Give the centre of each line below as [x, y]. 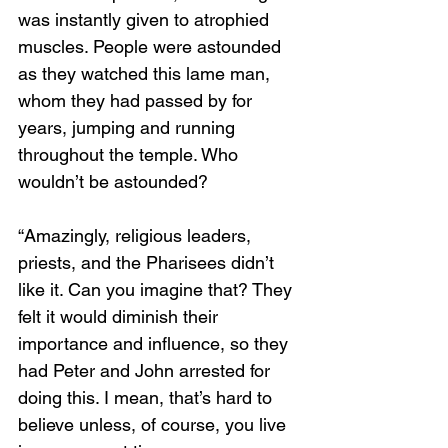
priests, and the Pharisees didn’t [148, 262]
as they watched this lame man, [146, 73]
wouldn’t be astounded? [115, 181]
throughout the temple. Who [130, 154]
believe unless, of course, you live [154, 424]
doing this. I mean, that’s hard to [147, 397]
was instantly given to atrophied [146, 19]
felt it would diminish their [120, 316]
